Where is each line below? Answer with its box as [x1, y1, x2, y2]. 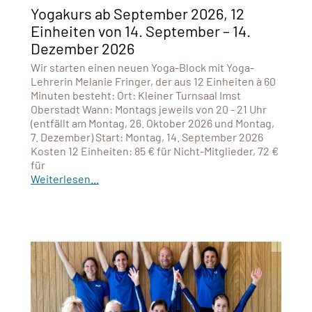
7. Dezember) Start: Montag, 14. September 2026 [30, 130, 263, 143]
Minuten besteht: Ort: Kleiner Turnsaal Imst [30, 88, 241, 102]
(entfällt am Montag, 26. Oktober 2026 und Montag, [30, 116, 274, 130]
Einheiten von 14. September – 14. [30, 21, 251, 40]
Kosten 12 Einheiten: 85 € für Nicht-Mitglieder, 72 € [30, 143, 279, 157]
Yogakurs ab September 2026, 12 [30, 3, 244, 22]
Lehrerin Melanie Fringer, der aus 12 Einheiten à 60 [30, 74, 276, 88]
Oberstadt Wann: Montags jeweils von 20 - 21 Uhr [30, 102, 267, 116]
